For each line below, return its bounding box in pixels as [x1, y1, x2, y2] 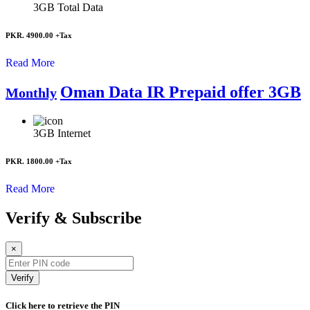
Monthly [6, 84, 57, 100]
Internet [57, 127, 91, 140]
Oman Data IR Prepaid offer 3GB [60, 82, 301, 101]
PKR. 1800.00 [6, 157, 55, 166]
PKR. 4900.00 [6, 30, 55, 39]
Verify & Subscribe [6, 209, 142, 228]
